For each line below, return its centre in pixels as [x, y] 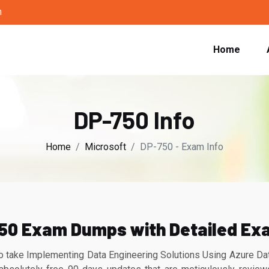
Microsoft [105, 147]
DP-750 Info [134, 119]
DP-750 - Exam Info [182, 147]
